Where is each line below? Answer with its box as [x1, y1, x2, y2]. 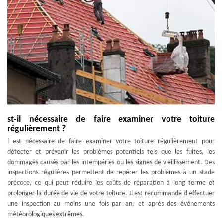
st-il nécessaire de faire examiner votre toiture [7, 115, 215, 124]
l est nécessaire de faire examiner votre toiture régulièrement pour [7, 138, 215, 145]
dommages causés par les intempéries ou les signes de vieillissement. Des [7, 159, 215, 166]
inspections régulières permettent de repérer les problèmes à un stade [7, 169, 215, 176]
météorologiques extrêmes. [7, 211, 84, 218]
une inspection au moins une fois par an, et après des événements [7, 200, 215, 208]
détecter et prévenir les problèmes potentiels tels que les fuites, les [7, 148, 215, 156]
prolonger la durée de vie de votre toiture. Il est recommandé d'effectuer [7, 190, 215, 197]
